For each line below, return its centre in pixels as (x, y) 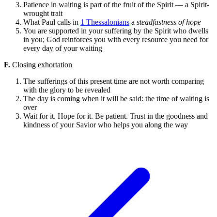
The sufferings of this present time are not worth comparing (114, 81)
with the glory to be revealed (67, 90)
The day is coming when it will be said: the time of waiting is (116, 98)
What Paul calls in (52, 22)
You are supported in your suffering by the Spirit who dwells (116, 31)
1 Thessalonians (105, 22)
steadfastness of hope (169, 22)
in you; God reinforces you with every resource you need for (116, 39)
